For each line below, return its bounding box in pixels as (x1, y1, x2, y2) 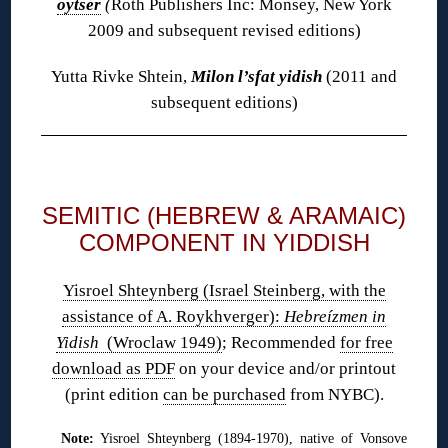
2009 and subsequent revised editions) (87, 20, 361, 40)
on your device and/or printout (175, 358, 396, 378)
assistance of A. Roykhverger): (62, 306, 284, 326)
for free (339, 332, 393, 352)
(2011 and (322, 66, 397, 86)
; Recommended (221, 332, 340, 352)
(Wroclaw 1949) (106, 332, 222, 352)
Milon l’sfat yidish (191, 66, 322, 86)
